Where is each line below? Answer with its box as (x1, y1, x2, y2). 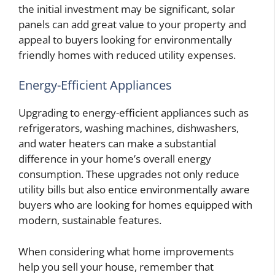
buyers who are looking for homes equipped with (18, 198, 252, 212)
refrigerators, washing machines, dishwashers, (18, 121, 239, 136)
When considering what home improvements (18, 244, 234, 258)
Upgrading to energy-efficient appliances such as (18, 106, 249, 120)
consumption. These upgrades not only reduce (18, 167, 239, 182)
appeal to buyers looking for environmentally (18, 32, 232, 47)
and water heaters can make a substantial (18, 136, 216, 151)
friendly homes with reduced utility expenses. (18, 47, 236, 62)
